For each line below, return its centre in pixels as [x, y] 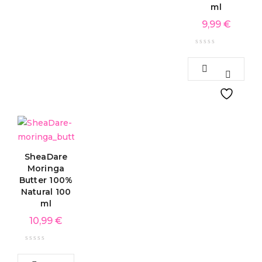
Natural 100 [46, 192]
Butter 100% [46, 180]
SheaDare [46, 157]
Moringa [46, 168]
